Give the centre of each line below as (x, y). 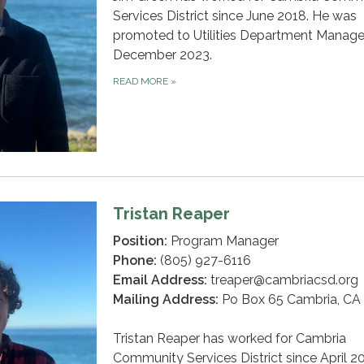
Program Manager (223, 241)
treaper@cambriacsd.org (283, 280)
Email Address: (160, 280)
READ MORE (142, 82)
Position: (140, 241)
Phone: (135, 261)
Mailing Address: (166, 300)
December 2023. (162, 55)
